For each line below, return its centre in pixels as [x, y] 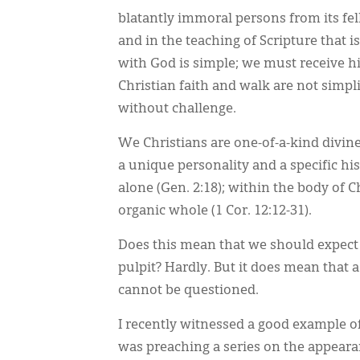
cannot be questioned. [188, 291]
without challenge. [177, 109]
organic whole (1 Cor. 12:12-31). [215, 211]
